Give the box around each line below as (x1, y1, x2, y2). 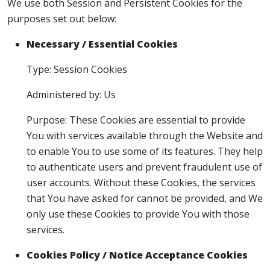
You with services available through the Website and (27, 129, 263, 142)
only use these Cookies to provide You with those (27, 207, 250, 221)
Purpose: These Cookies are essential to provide (27, 113, 245, 127)
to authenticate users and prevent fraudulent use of (27, 160, 262, 174)
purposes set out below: (7, 12, 116, 25)
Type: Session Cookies (27, 63, 127, 76)
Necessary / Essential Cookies (27, 37, 178, 51)
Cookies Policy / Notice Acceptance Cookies (27, 248, 248, 262)
